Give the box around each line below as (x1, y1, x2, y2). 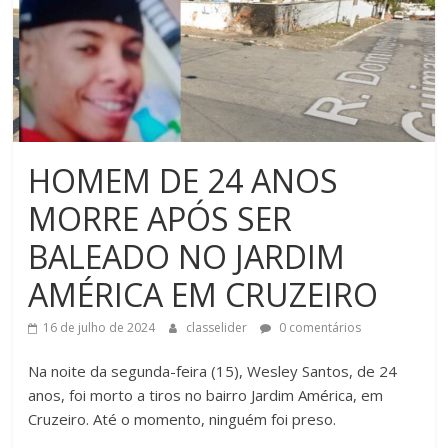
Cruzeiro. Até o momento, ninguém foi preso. (28, 409, 337, 430)
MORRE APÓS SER (28, 197, 293, 241)
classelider (186, 319, 251, 337)
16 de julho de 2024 (43, 319, 156, 337)
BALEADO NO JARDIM (28, 235, 346, 279)
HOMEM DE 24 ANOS (28, 159, 339, 203)
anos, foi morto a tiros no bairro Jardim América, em (28, 385, 384, 406)
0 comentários (276, 319, 362, 337)
